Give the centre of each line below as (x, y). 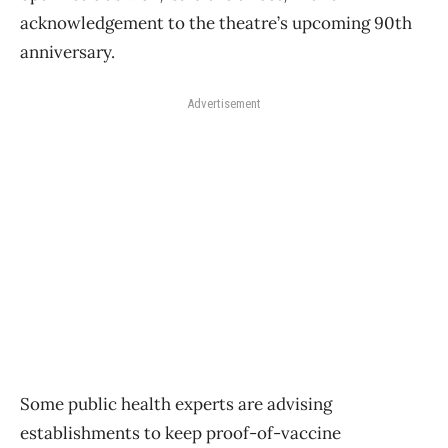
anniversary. (67, 51)
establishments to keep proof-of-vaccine (180, 432)
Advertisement (224, 103)
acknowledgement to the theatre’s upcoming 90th (216, 22)
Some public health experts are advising (176, 403)
